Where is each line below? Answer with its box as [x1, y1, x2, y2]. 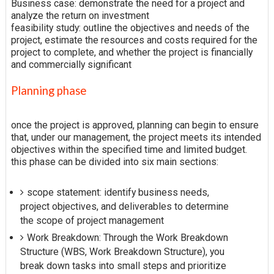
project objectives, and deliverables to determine [20, 200, 229, 212]
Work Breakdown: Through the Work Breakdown [26, 231, 228, 243]
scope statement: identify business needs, [26, 186, 209, 198]
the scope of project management [20, 214, 164, 226]
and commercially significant [10, 58, 131, 70]
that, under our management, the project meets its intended [10, 131, 261, 143]
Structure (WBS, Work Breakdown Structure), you [20, 245, 224, 257]
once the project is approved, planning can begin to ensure [10, 119, 259, 131]
